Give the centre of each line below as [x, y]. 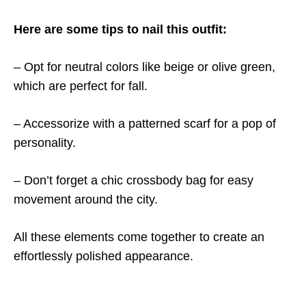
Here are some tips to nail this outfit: [120, 29]
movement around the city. [86, 199]
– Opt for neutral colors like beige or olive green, [144, 67]
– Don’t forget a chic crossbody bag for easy [134, 180]
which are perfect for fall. [81, 86]
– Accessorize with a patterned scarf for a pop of [145, 124]
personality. [45, 143]
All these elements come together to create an [139, 237]
